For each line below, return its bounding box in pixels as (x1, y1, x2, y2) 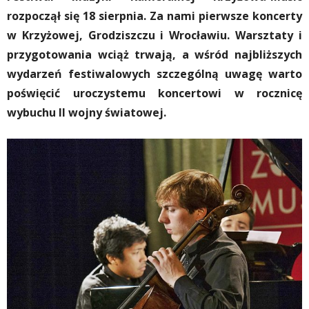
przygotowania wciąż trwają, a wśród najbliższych (7, 47, 302, 62)
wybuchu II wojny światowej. (7, 105, 166, 120)
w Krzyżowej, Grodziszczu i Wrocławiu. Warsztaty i (7, 28, 302, 43)
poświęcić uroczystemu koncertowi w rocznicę (7, 86, 302, 101)
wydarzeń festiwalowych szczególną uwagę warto (7, 66, 302, 81)
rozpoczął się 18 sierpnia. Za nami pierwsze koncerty (7, 8, 302, 23)
